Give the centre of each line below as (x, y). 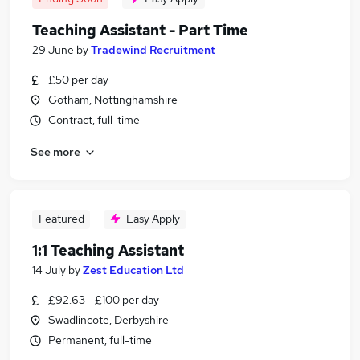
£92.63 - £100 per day (104, 300)
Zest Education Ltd (133, 270)
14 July (49, 270)
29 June (53, 50)
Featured (61, 219)
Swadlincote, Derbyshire (108, 320)
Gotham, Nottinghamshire (113, 100)
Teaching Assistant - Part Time (140, 30)
